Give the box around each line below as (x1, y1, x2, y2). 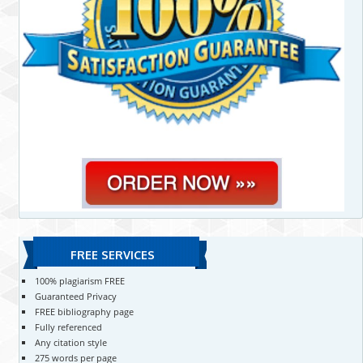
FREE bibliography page (34, 305, 134, 318)
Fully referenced (34, 321, 102, 333)
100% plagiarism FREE (34, 275, 125, 287)
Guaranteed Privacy (34, 290, 117, 302)
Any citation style (34, 336, 107, 348)
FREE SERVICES (70, 247, 155, 262)
